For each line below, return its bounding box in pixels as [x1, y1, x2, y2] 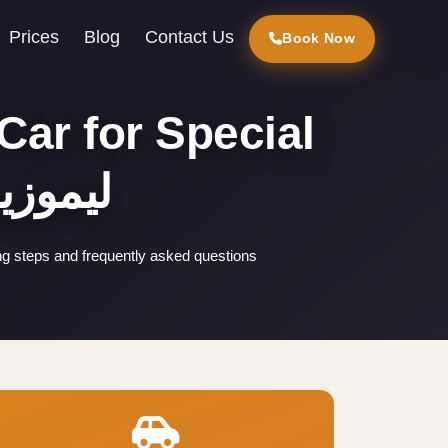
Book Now [282, 30, 355, 46]
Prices [9, 27, 60, 47]
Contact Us [145, 27, 235, 47]
